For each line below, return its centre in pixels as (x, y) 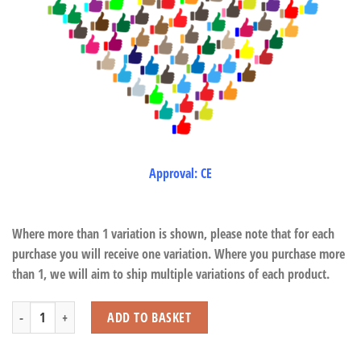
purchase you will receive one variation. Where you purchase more (178, 254)
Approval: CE (180, 173)
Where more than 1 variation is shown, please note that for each (173, 234)
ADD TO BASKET (149, 318)
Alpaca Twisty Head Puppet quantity (91, 310)
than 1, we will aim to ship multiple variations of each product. (172, 274)
